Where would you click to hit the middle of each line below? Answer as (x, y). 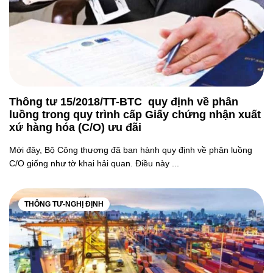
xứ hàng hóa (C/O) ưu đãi (75, 127)
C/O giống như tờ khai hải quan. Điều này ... (94, 163)
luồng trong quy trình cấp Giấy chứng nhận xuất (135, 115)
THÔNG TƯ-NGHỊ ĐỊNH (64, 204)
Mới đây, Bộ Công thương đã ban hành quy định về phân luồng (131, 150)
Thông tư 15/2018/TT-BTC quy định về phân (124, 102)
